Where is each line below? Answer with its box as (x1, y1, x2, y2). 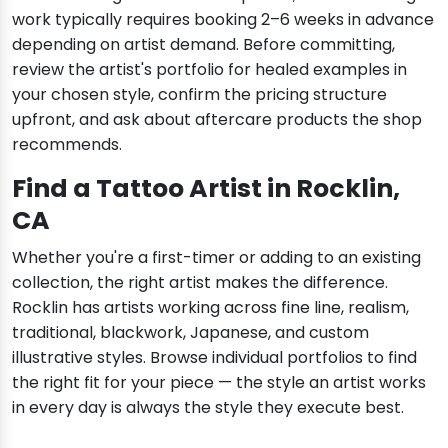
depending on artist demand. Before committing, (12, 32, 395, 56)
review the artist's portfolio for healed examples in (12, 57, 407, 81)
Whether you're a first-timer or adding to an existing (12, 245, 421, 269)
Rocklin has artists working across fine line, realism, (12, 295, 409, 319)
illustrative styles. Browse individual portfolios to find (12, 345, 417, 369)
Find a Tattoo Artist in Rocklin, (12, 170, 400, 206)
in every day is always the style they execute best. (12, 395, 404, 419)
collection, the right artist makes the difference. (12, 270, 388, 294)
